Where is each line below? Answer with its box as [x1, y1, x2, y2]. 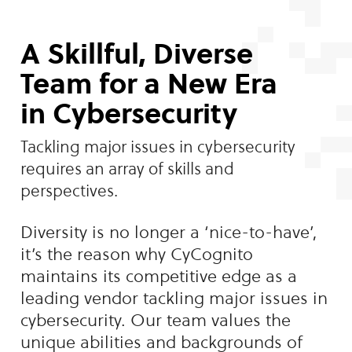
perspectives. [20, 179, 119, 202]
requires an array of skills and [20, 157, 235, 180]
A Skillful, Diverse [20, 34, 254, 73]
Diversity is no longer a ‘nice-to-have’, [20, 220, 318, 244]
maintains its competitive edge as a [20, 264, 298, 288]
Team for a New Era [20, 64, 278, 103]
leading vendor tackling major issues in [20, 286, 328, 310]
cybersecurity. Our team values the [20, 308, 291, 332]
